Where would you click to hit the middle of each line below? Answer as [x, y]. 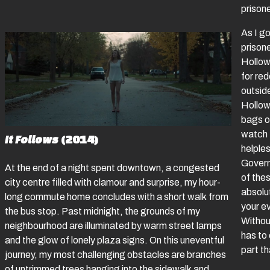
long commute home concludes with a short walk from [117, 196]
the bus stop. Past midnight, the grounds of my [102, 211]
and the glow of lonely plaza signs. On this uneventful [115, 240]
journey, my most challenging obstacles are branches [115, 254]
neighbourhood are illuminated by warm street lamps [113, 225]
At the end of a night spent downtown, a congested [112, 168]
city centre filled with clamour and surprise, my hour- [113, 182]
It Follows [33, 139]
